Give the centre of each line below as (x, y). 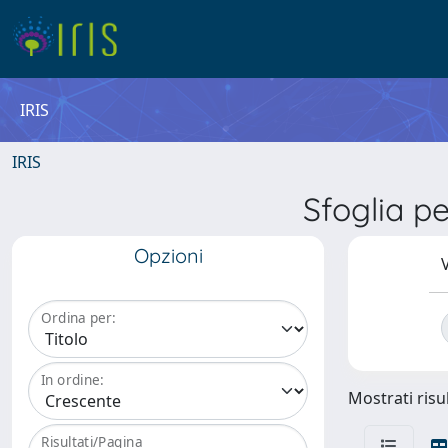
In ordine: (72, 380)
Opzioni (168, 255)
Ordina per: (78, 318)
